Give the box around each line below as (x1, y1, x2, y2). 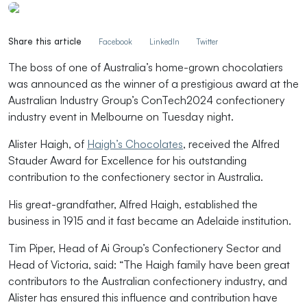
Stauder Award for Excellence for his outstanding (8, 153, 247, 167)
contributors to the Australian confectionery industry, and (8, 274, 287, 288)
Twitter (197, 37, 218, 47)
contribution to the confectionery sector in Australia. (8, 170, 263, 184)
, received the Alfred (183, 137, 280, 151)
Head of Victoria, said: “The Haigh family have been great (8, 258, 290, 271)
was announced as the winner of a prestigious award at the (8, 77, 299, 90)
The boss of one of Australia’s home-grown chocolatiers (8, 60, 283, 74)
